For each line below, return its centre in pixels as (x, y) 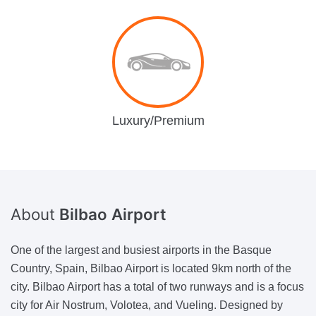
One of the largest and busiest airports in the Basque (141, 250)
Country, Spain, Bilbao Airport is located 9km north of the (151, 268)
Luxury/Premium (158, 120)
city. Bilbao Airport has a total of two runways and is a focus (157, 286)
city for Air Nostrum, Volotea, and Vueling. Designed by (147, 305)
